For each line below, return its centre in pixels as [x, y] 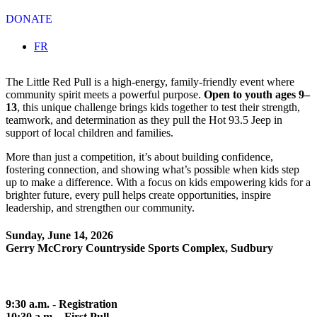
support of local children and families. [91, 133]
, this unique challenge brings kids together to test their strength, [158, 107]
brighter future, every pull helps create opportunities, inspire [138, 195]
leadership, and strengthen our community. [100, 208]
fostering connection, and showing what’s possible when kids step [152, 169]
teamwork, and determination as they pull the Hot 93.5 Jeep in [144, 120]
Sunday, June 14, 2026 [59, 236]
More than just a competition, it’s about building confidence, [139, 157]
